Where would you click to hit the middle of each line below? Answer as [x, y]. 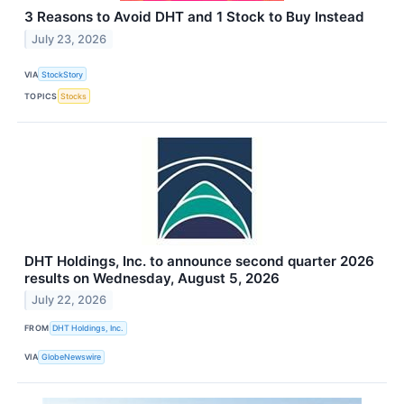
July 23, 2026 [69, 39]
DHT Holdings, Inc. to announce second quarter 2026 [199, 261]
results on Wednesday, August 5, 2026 [152, 278]
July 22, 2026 [69, 300]
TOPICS [41, 96]
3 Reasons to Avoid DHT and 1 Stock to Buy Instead [194, 17]
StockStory [63, 74]
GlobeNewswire [72, 357]
